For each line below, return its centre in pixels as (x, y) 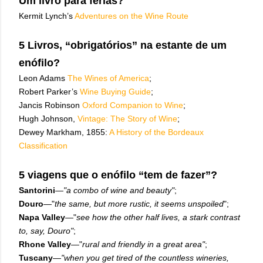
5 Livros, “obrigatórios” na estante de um (123, 45)
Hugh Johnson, (47, 119)
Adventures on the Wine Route (131, 16)
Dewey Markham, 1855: (64, 132)
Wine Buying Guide (115, 92)
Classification (43, 146)
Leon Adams (43, 78)
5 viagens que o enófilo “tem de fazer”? (118, 175)
